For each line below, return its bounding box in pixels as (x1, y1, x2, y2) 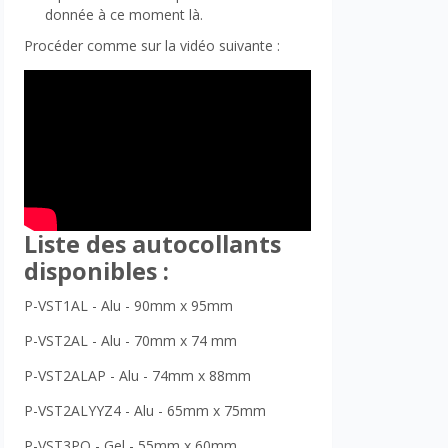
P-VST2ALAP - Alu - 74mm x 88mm (24, 366, 252, 386)
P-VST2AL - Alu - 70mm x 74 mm (24, 331, 238, 351)
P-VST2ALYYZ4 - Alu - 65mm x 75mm (24, 401, 267, 421)
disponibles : (24, 255, 170, 288)
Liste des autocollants (24, 228, 282, 261)
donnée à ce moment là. (45, 4, 204, 24)
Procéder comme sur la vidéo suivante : (24, 35, 281, 55)
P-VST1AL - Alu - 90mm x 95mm (24, 296, 234, 316)
